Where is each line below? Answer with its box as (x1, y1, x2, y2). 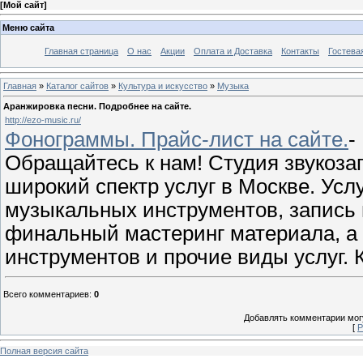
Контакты (281, 45, 319, 56)
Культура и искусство (118, 81, 207, 92)
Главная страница (45, 45, 118, 56)
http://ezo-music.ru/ (5, 114, 81, 125)
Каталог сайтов (46, 81, 109, 92)
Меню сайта (2, 22, 54, 32)
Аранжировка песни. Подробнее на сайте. (3, 100, 191, 111)
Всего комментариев (3, 288, 89, 299)
